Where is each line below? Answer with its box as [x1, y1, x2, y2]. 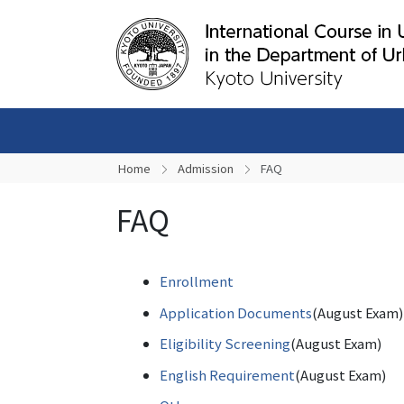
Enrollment [160, 271, 234, 290]
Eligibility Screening [160, 334, 290, 353]
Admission [178, 160, 234, 177]
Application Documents [160, 302, 312, 322]
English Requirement [160, 364, 295, 384]
